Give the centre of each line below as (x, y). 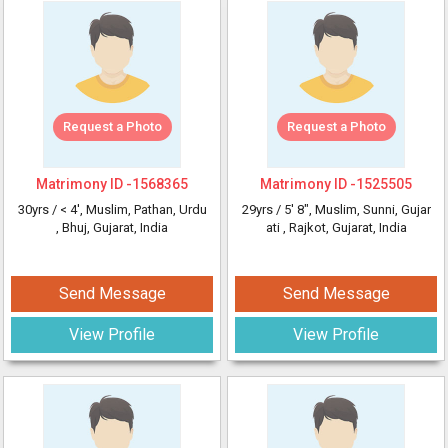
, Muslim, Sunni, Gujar (369, 209)
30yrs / (38, 209)
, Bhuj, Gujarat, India (112, 227)
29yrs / (262, 209)
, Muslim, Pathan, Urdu (143, 209)
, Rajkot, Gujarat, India (344, 227)
